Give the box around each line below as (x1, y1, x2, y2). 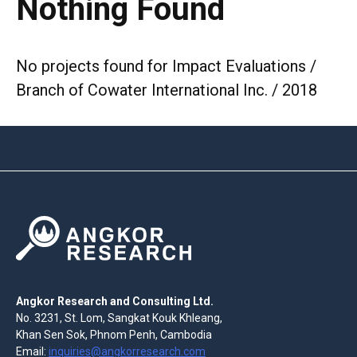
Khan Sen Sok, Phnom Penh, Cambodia (16, 328, 212, 341)
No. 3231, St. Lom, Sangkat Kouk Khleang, (16, 311, 222, 324)
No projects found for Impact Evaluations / (16, 57, 316, 76)
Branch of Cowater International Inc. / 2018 (16, 80, 317, 100)
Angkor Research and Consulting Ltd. (16, 294, 214, 308)
